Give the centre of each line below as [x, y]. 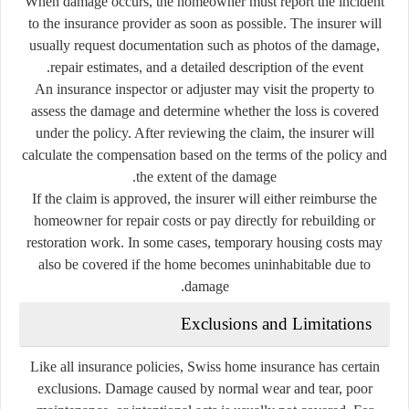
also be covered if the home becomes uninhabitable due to [204, 264]
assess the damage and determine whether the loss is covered [204, 110]
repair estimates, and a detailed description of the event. [206, 67]
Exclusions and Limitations [276, 323]
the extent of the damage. [206, 176]
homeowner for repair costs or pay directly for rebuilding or [204, 220]
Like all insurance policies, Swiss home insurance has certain [204, 366]
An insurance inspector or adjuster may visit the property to [204, 89]
